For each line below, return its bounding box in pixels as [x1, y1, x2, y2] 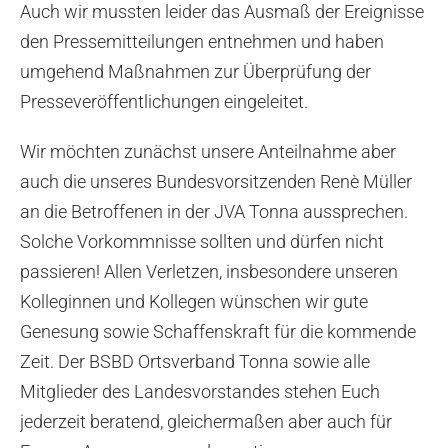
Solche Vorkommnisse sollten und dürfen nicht [20, 230, 384, 252]
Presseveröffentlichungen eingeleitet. [20, 90, 308, 112]
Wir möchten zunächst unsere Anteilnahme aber [20, 140, 396, 162]
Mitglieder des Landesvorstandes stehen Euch [20, 380, 380, 402]
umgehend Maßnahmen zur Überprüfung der [20, 60, 371, 82]
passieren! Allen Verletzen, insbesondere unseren [20, 260, 398, 282]
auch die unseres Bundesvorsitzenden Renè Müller [20, 170, 412, 192]
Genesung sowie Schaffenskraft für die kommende [20, 320, 416, 342]
